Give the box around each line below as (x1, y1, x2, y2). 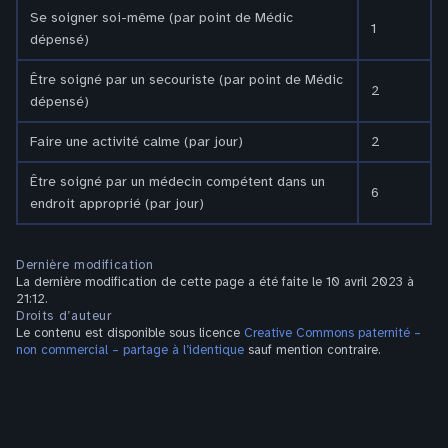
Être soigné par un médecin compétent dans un (30, 172, 325, 190)
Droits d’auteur (16, 307, 112, 324)
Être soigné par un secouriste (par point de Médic (30, 70, 343, 88)
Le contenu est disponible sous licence (16, 324, 244, 341)
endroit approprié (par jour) (30, 194, 204, 212)
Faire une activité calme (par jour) (30, 132, 243, 150)
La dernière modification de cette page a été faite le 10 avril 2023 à (16, 273, 414, 290)
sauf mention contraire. (244, 341, 381, 358)
